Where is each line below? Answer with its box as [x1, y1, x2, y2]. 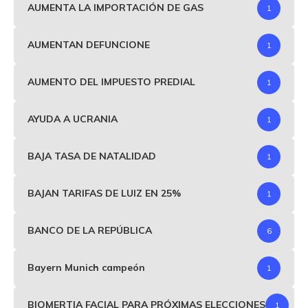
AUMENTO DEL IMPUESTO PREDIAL [27, 76, 195, 89]
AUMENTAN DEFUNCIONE [27, 38, 150, 52]
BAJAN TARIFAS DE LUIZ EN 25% [27, 187, 181, 200]
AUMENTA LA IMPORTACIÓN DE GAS [27, 1, 203, 14]
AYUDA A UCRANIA [27, 113, 118, 126]
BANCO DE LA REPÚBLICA [27, 224, 152, 237]
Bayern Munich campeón [27, 261, 145, 274]
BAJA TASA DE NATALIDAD [27, 150, 156, 163]
